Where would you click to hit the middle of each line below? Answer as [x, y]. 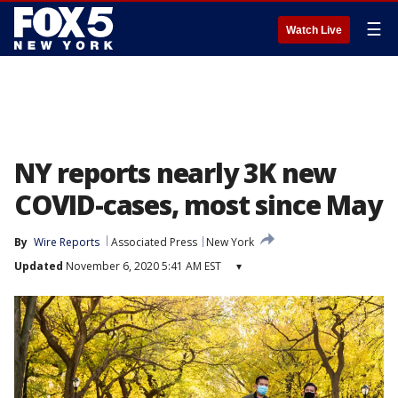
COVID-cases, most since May [198, 205]
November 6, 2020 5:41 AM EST [142, 266]
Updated [39, 266]
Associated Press [154, 242]
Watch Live [314, 30]
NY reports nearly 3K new [175, 173]
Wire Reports [67, 242]
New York [230, 242]
